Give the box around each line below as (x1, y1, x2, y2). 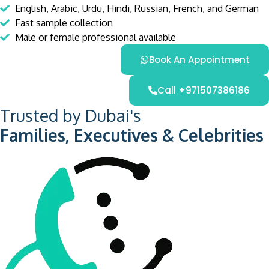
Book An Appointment (149, 53, 250, 66)
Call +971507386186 (157, 83, 250, 97)
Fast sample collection (15, 16, 113, 29)
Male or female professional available (15, 31, 176, 43)
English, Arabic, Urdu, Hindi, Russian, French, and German (15, 2, 259, 14)
